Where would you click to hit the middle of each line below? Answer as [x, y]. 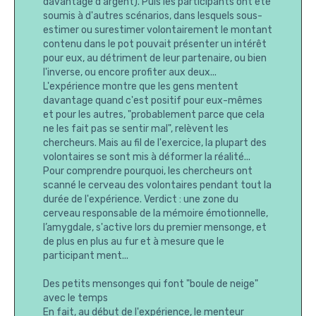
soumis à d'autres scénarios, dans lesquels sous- [153, 16]
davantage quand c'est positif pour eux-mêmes [153, 101]
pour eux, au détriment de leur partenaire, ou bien [155, 59]
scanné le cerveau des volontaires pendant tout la [157, 186]
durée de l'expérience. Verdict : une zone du [141, 200]
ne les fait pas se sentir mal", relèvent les [136, 129]
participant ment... [86, 256]
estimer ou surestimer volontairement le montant [158, 30]
